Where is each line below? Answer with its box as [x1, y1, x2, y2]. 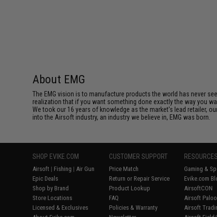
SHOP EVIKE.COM [32, 152, 79, 160]
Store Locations [32, 194, 73, 201]
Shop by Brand [32, 184, 69, 192]
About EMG [32, 72, 86, 86]
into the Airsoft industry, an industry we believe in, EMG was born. [32, 113, 211, 121]
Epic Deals [32, 174, 59, 182]
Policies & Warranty [109, 203, 158, 211]
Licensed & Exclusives [32, 203, 89, 211]
